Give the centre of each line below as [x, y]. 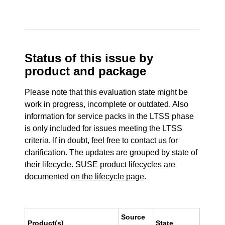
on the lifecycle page [108, 177]
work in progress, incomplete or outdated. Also [107, 104]
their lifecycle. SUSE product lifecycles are [100, 164]
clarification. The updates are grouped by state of [111, 152]
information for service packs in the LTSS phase [109, 116]
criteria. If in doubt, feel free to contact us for [101, 140]
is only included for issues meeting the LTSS [104, 128]
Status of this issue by [89, 58]
